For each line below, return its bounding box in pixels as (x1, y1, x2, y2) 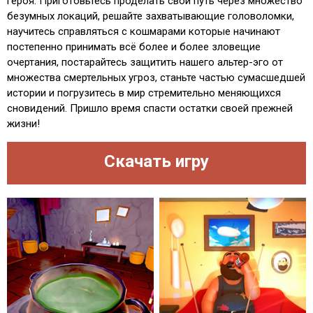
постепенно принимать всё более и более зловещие (7, 40, 261, 53)
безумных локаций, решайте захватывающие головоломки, (7, 9, 294, 22)
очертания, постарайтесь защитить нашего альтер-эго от (7, 55, 283, 68)
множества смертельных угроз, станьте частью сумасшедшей (7, 71, 305, 84)
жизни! (7, 117, 40, 130)
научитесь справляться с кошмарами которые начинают (7, 24, 280, 38)
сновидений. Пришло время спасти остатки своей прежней (7, 101, 293, 115)
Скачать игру (104, 151, 209, 171)
